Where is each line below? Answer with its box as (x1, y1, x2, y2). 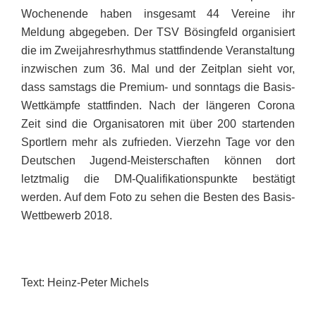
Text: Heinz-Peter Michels (21, 276, 154, 288)
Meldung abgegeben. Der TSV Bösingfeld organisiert (21, 25, 295, 38)
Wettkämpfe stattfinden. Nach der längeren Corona (21, 99, 295, 111)
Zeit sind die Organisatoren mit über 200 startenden (21, 117, 295, 130)
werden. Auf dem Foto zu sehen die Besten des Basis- (21, 190, 295, 203)
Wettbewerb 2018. (21, 209, 112, 221)
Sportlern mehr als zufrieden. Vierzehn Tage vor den (21, 135, 295, 148)
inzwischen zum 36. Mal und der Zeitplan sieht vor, (21, 62, 295, 75)
